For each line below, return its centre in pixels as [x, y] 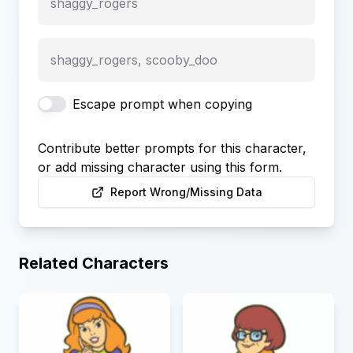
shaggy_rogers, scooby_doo [134, 60]
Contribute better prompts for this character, [172, 149]
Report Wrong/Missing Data [186, 192]
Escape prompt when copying [162, 104]
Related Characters [94, 264]
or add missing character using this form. [160, 167]
